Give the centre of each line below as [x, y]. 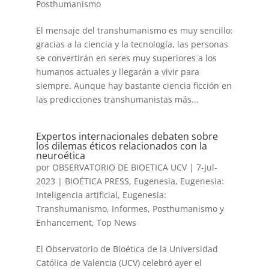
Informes [129, 209]
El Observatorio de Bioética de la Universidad [127, 249]
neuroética [60, 156]
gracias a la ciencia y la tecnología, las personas [132, 44]
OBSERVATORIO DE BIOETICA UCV [119, 167]
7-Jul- [207, 167]
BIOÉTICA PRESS [97, 181]
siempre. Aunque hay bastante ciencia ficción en [134, 86]
